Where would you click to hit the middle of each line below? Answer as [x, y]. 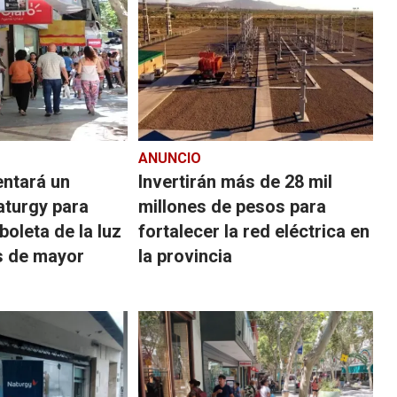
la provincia [185, 256]
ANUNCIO [169, 158]
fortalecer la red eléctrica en [253, 231]
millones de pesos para [232, 206]
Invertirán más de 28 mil [235, 181]
